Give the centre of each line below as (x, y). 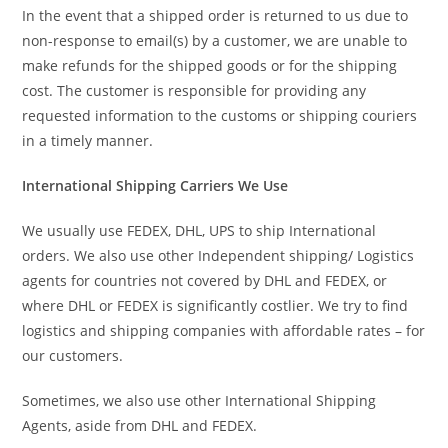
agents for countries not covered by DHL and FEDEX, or (205, 280)
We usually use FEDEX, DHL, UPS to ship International (199, 230)
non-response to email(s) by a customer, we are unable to (215, 40)
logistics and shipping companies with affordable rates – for (224, 330)
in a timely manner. (88, 140)
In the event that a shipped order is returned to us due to (215, 15)
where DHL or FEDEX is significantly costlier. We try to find (215, 305)
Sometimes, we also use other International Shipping (199, 400)
